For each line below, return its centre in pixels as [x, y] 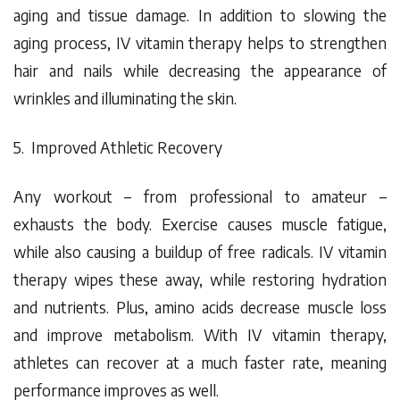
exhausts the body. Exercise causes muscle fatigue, [200, 224]
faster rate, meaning [312, 362]
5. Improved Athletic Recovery [120, 148]
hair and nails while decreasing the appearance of [200, 71]
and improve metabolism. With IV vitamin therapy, [200, 334]
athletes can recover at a [107, 362]
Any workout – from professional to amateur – [200, 196]
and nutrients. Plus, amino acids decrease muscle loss [200, 307]
